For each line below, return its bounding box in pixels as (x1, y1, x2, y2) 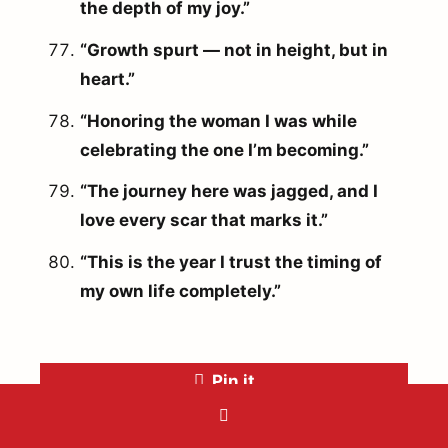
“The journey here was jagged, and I (80, 181, 378, 202)
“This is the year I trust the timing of (80, 252, 382, 273)
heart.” (80, 68, 135, 89)
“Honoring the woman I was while (80, 110, 357, 131)
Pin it (211, 371, 255, 392)
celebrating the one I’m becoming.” (80, 139, 369, 160)
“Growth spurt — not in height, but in (80, 39, 388, 60)
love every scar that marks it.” (80, 210, 328, 231)
